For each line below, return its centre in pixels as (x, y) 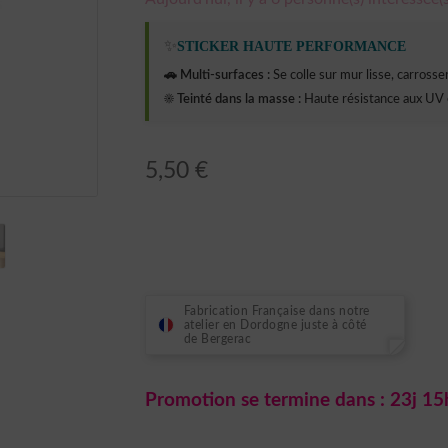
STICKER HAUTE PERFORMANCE (291, 46)
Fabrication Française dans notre (276, 311)
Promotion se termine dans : (267, 401)
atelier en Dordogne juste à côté (275, 325)
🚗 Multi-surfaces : (216, 76)
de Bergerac (217, 339)
